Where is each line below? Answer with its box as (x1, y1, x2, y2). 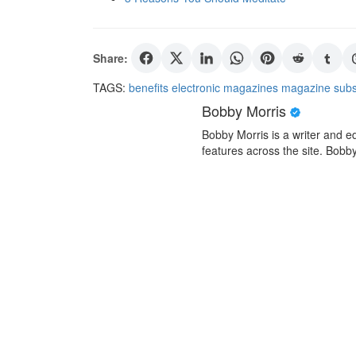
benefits (129, 79, 168, 95)
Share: (93, 50, 128, 66)
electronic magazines (172, 79, 278, 95)
